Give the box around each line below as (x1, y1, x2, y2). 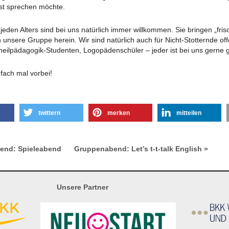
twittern (38, 109, 60, 117)
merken (107, 109, 130, 117)
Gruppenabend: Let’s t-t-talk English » (74, 145, 208, 153)
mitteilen (176, 109, 201, 117)
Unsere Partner (57, 183, 109, 191)
